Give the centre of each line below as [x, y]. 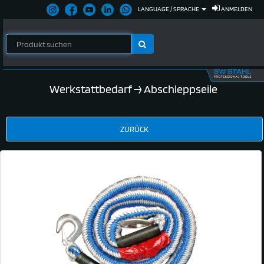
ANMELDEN [237, 9]
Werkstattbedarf [91, 89]
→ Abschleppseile [175, 89]
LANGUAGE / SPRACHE [169, 9]
